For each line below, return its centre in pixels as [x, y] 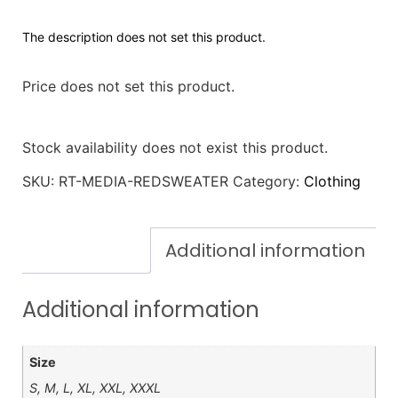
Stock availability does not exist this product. [175, 147]
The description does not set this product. [144, 36]
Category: [268, 182]
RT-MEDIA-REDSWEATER [143, 182]
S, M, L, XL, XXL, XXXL [96, 387]
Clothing [332, 182]
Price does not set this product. [128, 86]
